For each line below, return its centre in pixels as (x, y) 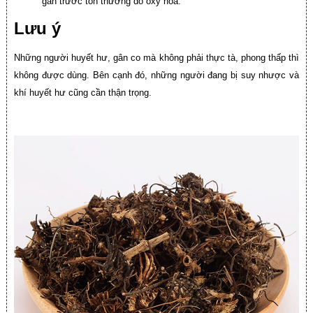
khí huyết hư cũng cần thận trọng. (82, 93)
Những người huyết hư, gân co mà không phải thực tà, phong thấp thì (156, 58)
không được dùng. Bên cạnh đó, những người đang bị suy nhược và (156, 75)
